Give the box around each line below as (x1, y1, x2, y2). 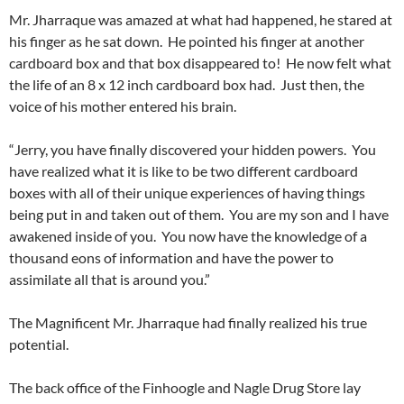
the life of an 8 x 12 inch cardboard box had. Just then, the (9, 76, 364, 94)
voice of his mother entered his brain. (9, 97, 236, 115)
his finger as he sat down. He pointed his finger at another (9, 32, 364, 50)
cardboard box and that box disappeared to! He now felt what (9, 54, 391, 72)
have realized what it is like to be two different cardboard (9, 162, 358, 180)
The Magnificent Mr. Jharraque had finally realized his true (9, 314, 367, 332)
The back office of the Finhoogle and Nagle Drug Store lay (9, 379, 361, 397)
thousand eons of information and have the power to (9, 249, 334, 267)
